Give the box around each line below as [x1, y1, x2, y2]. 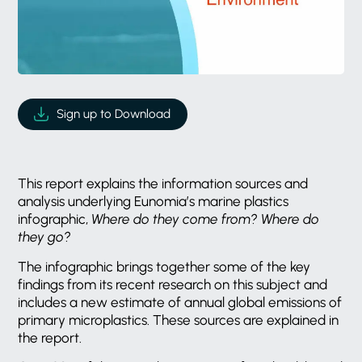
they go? [18, 229, 72, 246]
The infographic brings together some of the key [18, 258, 311, 275]
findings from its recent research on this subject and [18, 276, 328, 293]
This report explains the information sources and [18, 175, 309, 192]
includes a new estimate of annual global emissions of [18, 293, 343, 310]
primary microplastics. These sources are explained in [18, 311, 339, 328]
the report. [18, 329, 82, 346]
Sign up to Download [56, 106, 170, 121]
